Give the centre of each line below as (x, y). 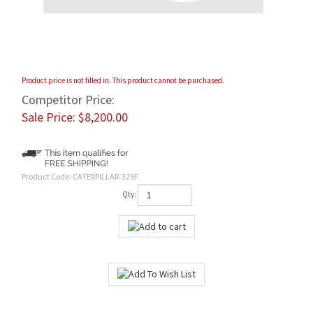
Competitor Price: (68, 100)
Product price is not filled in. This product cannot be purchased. (123, 80)
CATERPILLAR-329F (105, 176)
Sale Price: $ (53, 117)
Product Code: (46, 176)
